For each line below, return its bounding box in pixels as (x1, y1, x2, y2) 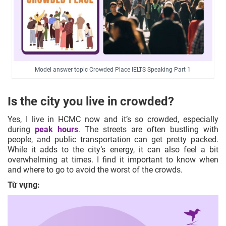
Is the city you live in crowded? (8, 94, 174, 108)
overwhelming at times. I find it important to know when (8, 154, 218, 164)
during (8, 124, 35, 134)
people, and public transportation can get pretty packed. (8, 134, 218, 144)
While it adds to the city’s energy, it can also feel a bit (8, 144, 218, 154)
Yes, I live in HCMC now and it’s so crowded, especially (8, 114, 218, 124)
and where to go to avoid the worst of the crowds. (8, 164, 183, 175)
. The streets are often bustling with (78, 124, 218, 134)
